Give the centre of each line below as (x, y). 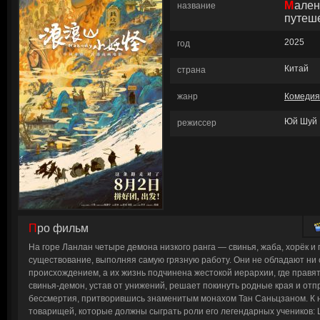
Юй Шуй (301, 121)
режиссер (197, 123)
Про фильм (63, 228)
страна (191, 70)
